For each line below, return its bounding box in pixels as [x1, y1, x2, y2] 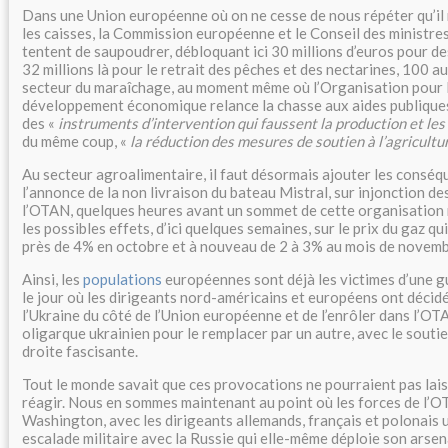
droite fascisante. [22, 341, 138, 360]
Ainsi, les [22, 269, 83, 288]
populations [83, 269, 162, 288]
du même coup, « [22, 131, 130, 150]
